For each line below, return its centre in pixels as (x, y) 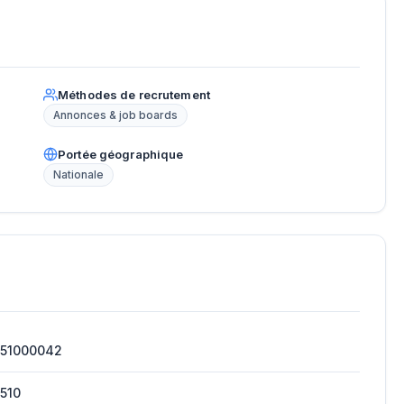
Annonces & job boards (115, 116)
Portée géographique (121, 155)
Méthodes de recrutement (134, 95)
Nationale (78, 175)
